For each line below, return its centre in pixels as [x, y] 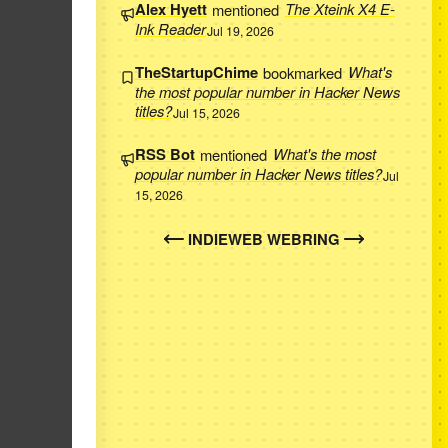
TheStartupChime [196, 72]
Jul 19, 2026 [241, 30]
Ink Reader [170, 29]
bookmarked [303, 72]
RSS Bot [164, 154]
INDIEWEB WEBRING [263, 238]
